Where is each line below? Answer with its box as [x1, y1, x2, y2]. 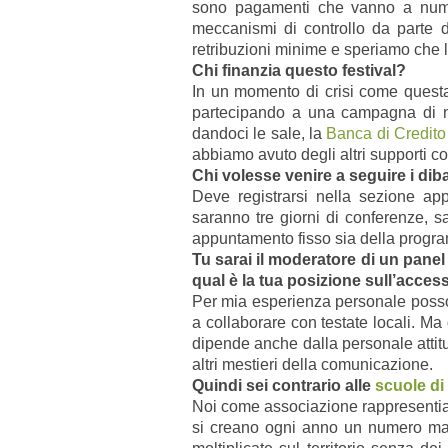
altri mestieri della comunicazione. [192, 355, 437, 373]
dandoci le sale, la [192, 124, 327, 142]
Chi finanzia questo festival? [192, 61, 406, 79]
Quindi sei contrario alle [192, 376, 375, 394]
